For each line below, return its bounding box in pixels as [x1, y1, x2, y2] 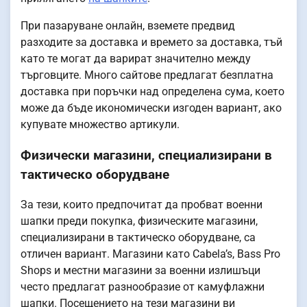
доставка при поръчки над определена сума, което [21, 84, 284, 98]
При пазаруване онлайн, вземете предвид [21, 19, 235, 32]
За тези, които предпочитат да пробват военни [21, 198, 262, 212]
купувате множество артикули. [21, 117, 180, 131]
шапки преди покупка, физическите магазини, [21, 214, 258, 228]
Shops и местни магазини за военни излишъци [21, 264, 260, 278]
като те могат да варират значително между [21, 51, 251, 65]
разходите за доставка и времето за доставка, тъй [21, 35, 282, 49]
